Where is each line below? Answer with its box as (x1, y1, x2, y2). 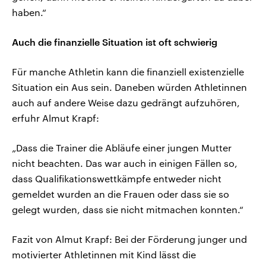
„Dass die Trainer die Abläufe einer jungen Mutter (12, 142, 232, 154)
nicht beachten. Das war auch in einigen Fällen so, (12, 157, 237, 169)
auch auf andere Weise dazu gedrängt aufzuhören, (12, 97, 240, 109)
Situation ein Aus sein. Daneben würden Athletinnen (12, 81, 247, 93)
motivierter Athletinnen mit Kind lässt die (12, 249, 196, 261)
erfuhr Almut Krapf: (12, 112, 99, 124)
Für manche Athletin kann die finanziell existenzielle (12, 66, 244, 78)
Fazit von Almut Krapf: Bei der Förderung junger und (12, 233, 247, 245)
